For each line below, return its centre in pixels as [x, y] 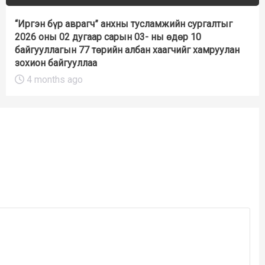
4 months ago [54, 79]
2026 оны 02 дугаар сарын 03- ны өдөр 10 [108, 37]
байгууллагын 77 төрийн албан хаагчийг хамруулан [127, 50]
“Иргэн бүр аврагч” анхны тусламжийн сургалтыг [124, 24]
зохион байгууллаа [56, 63]
